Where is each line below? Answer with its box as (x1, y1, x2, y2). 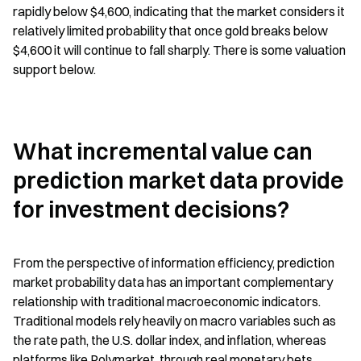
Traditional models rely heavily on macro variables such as (13, 312, 336, 329)
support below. (13, 60, 96, 77)
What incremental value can (13, 137, 313, 165)
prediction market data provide (13, 166, 344, 194)
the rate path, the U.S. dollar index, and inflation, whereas (13, 331, 326, 348)
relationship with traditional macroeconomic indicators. (13, 293, 321, 309)
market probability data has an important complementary (13, 273, 333, 290)
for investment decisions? (13, 195, 289, 223)
